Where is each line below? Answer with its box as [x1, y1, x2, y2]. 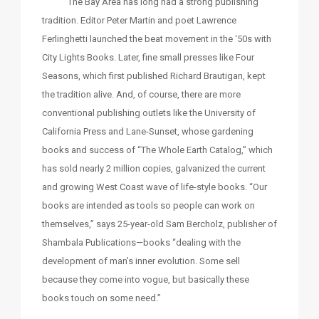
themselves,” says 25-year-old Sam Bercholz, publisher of [42, 219, 277, 230]
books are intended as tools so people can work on [42, 200, 255, 211]
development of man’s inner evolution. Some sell [42, 256, 240, 267]
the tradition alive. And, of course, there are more [42, 89, 241, 100]
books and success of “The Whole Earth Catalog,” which [42, 145, 273, 156]
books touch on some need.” [42, 293, 161, 304]
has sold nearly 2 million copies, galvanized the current [42, 163, 266, 174]
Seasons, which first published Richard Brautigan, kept [42, 70, 266, 82]
